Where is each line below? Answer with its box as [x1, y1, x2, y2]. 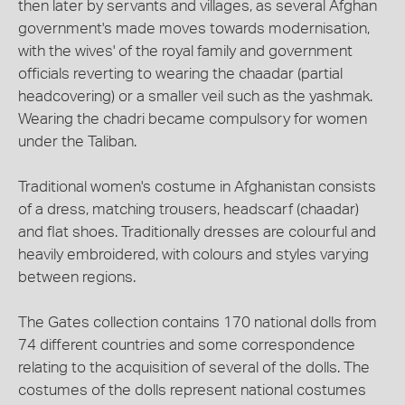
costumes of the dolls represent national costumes [18, 382, 366, 398]
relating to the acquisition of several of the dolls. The [18, 360, 370, 375]
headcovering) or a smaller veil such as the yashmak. [18, 89, 372, 104]
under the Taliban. [18, 134, 137, 149]
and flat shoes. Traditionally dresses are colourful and [18, 224, 376, 240]
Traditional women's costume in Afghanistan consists [18, 179, 376, 194]
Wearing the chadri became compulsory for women [18, 111, 367, 127]
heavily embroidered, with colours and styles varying [18, 247, 369, 262]
